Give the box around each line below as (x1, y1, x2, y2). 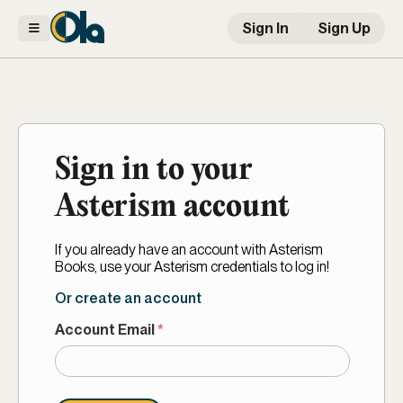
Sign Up (318, 20, 371, 38)
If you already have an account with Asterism (55, 240, 323, 258)
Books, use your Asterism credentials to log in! (55, 257, 329, 275)
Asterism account (55, 190, 290, 225)
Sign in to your (55, 153, 253, 188)
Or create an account (55, 289, 201, 307)
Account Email (55, 320, 155, 338)
